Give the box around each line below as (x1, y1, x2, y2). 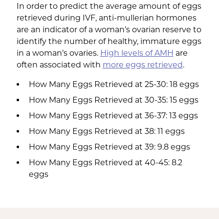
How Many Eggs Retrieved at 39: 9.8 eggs (28, 142, 190, 152)
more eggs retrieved (102, 60, 183, 69)
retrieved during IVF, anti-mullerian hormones (16, 13, 197, 22)
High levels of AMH (100, 48, 174, 58)
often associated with (16, 60, 103, 69)
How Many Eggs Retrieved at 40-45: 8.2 (28, 157, 182, 167)
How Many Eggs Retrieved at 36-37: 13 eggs (28, 110, 200, 120)
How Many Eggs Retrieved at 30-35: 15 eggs (28, 95, 198, 105)
